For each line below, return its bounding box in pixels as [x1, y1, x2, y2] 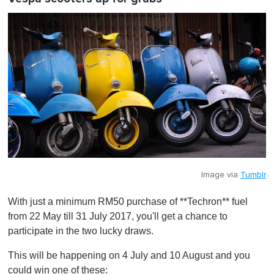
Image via [201, 171, 240, 180]
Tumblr [240, 171, 266, 180]
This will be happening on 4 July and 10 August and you [8, 250, 250, 261]
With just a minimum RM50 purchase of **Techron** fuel [8, 196, 248, 207]
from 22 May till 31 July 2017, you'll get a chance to [8, 211, 228, 222]
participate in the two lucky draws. [8, 226, 154, 237]
